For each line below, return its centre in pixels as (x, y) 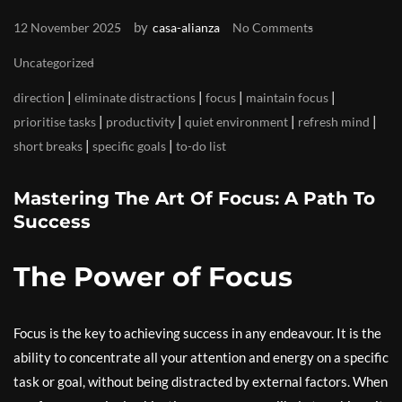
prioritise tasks (55, 122)
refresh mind (334, 122)
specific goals (129, 146)
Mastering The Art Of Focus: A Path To (194, 198)
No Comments (273, 27)
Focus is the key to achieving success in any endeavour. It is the (197, 333)
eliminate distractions (135, 97)
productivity (140, 122)
